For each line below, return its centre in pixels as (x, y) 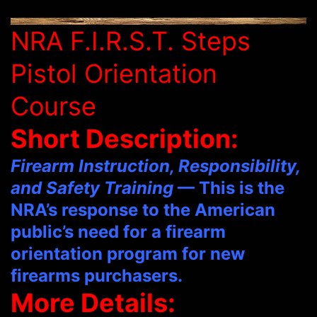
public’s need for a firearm (118, 232)
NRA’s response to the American (143, 210)
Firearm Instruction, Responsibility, (155, 166)
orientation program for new (128, 254)
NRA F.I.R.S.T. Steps (131, 41)
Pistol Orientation (114, 74)
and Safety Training (92, 188)
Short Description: (125, 139)
